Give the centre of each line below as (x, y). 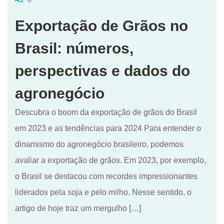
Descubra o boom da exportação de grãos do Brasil (106, 112)
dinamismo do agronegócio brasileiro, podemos (99, 144)
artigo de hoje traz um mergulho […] (78, 208)
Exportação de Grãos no (101, 26)
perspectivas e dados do (102, 71)
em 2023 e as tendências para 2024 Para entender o (108, 128)
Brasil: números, (74, 48)
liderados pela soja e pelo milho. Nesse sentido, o (103, 192)
